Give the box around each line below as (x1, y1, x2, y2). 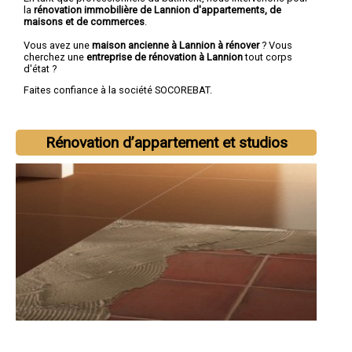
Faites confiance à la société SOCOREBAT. (24, 84, 212, 97)
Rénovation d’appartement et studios (45, 134, 288, 152)
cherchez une (24, 50, 86, 63)
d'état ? (24, 62, 57, 75)
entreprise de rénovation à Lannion (86, 50, 245, 63)
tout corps (245, 50, 292, 63)
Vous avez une (24, 38, 92, 51)
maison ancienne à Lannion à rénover (92, 38, 259, 51)
